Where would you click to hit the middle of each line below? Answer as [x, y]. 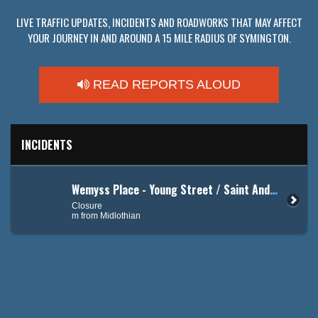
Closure [87, 205]
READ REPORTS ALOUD [165, 85]
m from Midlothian [106, 215]
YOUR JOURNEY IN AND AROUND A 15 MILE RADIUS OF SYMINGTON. [159, 38]
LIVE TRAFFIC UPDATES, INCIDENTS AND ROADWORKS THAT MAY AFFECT [159, 22]
